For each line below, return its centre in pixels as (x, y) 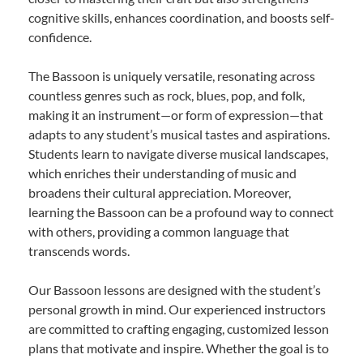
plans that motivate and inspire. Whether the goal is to (179, 348)
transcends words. (79, 251)
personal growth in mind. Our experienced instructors (177, 310)
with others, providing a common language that (159, 232)
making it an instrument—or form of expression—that (176, 115)
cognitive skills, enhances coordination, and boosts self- (181, 18)
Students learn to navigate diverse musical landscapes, (178, 154)
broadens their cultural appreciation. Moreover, (160, 193)
